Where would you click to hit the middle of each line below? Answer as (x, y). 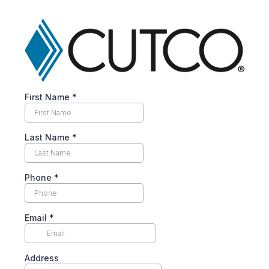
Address (42, 258)
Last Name (48, 137)
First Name (48, 97)
